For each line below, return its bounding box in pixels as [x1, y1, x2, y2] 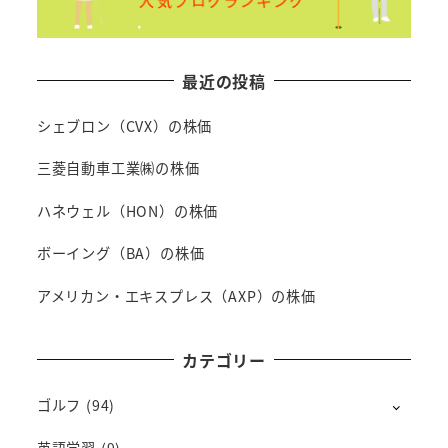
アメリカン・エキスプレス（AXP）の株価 [36, 286, 316, 307]
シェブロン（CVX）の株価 [36, 115, 213, 136]
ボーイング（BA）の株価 [36, 243, 205, 264]
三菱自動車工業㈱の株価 [36, 158, 200, 179]
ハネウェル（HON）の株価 [36, 200, 219, 221]
